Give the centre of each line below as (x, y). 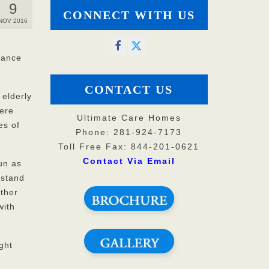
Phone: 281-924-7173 (129, 132)
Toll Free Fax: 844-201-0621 (129, 147)
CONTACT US (129, 90)
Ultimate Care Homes (129, 118)
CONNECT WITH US (129, 15)
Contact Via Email (129, 161)
